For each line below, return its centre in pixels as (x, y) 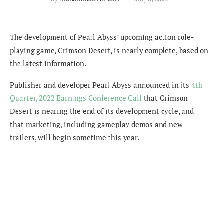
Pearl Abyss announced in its (142, 85)
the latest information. (48, 64)
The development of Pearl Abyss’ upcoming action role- (102, 37)
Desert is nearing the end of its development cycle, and (102, 111)
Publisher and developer (51, 85)
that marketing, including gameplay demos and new (96, 124)
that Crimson (165, 98)
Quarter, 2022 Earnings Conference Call (76, 98)
